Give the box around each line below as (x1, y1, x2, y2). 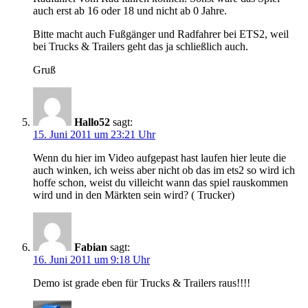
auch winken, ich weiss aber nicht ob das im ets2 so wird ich (33, 164, 295, 177)
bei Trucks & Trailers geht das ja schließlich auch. (33, 41, 248, 53)
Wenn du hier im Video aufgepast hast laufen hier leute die (33, 152, 286, 164)
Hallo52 (74, 116, 110, 129)
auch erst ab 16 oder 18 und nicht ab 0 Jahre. (33, 5, 227, 17)
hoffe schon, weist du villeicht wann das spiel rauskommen (33, 177, 288, 189)
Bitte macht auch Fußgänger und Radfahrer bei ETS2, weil (33, 28, 289, 41)
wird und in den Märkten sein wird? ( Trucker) (33, 189, 234, 201)
